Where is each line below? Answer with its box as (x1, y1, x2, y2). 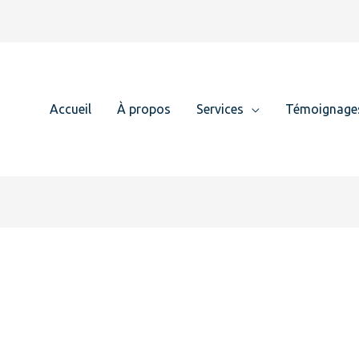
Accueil (50, 102, 91, 116)
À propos (117, 102, 171, 116)
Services (196, 102, 244, 116)
